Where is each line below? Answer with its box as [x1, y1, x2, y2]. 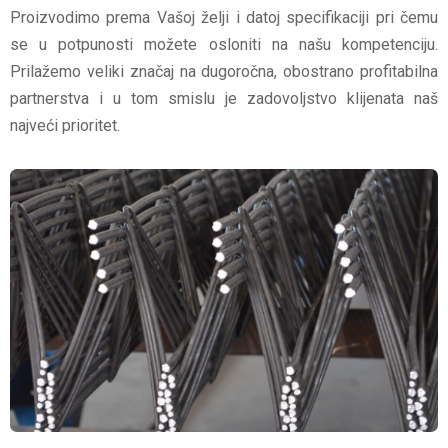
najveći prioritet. [10, 116, 120, 135]
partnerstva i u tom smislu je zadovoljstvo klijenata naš [10, 89, 438, 108]
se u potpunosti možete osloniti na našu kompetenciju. [10, 35, 438, 54]
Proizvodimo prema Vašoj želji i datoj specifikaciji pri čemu [10, 8, 438, 27]
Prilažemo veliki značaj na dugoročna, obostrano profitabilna [10, 62, 438, 81]
